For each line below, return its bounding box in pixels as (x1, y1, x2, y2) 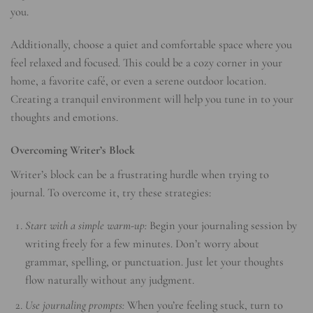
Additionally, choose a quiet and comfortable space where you (10, 38, 292, 52)
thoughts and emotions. (10, 110, 118, 125)
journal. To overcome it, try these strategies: (10, 185, 211, 200)
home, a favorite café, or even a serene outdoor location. (10, 74, 266, 89)
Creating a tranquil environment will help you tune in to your (10, 92, 293, 107)
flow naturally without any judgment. (25, 273, 195, 288)
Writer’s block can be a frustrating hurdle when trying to (10, 167, 269, 182)
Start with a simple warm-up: (25, 219, 147, 233)
